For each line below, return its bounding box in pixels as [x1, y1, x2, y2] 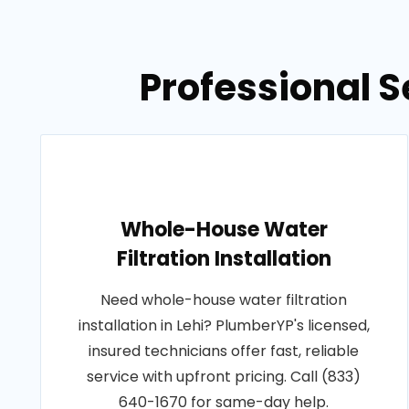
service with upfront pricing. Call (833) [87, 366, 362, 387]
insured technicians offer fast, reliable [89, 341, 360, 362]
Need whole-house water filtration [100, 289, 348, 310]
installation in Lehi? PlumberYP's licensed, [78, 315, 370, 336]
